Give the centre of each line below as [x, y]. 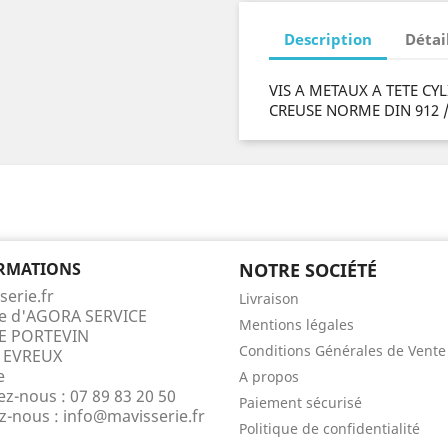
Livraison [269, 298]
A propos [269, 376]
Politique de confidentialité [329, 428]
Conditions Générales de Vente [342, 350]
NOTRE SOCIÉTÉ [308, 269]
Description [328, 39]
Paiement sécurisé [300, 402]
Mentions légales [296, 324]
